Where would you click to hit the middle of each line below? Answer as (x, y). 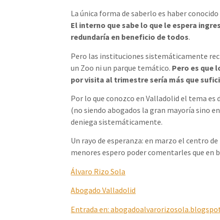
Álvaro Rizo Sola (98, 171)
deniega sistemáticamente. (117, 122)
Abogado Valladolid (103, 190)
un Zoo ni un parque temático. (122, 68)
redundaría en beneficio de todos (130, 37)
